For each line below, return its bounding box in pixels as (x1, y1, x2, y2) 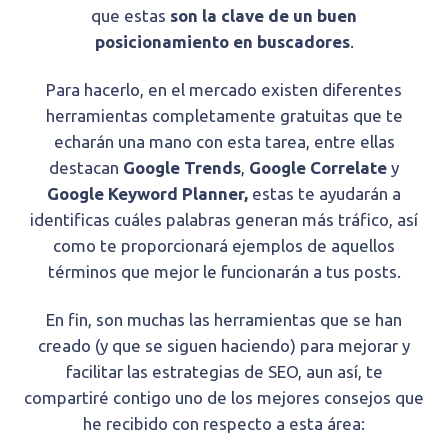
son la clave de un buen (170, 6, 357, 26)
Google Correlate (249, 158, 387, 178)
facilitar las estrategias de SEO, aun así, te (65, 362, 383, 382)
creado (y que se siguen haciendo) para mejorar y (38, 336, 410, 356)
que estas (91, 6, 170, 26)
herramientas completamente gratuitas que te (45, 106, 403, 126)
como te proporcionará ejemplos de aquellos (53, 236, 395, 256)
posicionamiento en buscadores (94, 32, 350, 52)
